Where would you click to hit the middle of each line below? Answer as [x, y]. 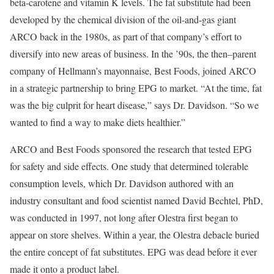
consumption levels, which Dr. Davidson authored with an [122, 183]
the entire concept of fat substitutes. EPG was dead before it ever [133, 251]
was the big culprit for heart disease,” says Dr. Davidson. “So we [134, 105]
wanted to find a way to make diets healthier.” [98, 122]
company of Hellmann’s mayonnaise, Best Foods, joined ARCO [133, 70]
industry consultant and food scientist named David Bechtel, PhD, [136, 200]
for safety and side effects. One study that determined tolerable [129, 166]
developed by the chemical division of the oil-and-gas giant [123, 19]
